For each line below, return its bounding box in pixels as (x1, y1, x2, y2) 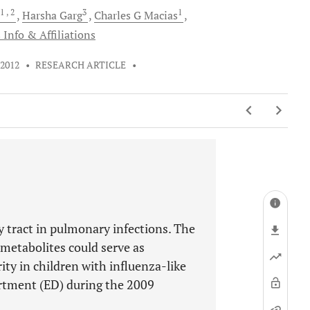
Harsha (22, 8, 57, 23)
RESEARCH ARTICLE (35, 59, 127, 71)
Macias (141, 8, 178, 23)
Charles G (94, 8, 141, 23)
